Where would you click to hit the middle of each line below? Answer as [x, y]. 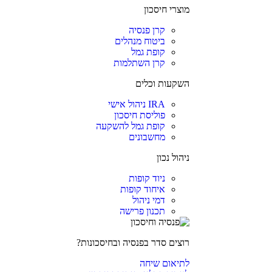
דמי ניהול [148, 200]
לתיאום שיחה [164, 263]
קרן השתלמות [139, 63]
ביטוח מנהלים [140, 41]
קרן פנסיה [147, 30]
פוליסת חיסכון [139, 115]
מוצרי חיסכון [166, 9]
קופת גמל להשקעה [130, 126]
